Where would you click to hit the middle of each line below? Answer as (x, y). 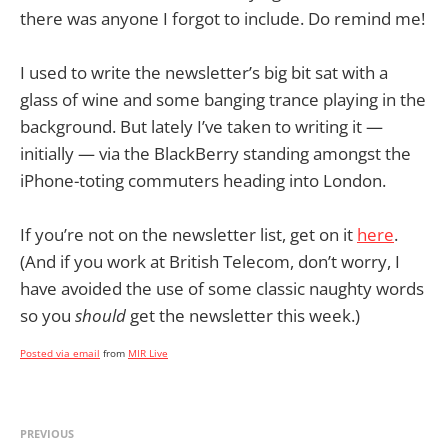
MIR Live (148, 353)
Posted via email (60, 353)
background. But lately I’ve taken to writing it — (201, 127)
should (100, 316)
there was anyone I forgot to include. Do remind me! (222, 18)
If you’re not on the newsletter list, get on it (188, 235)
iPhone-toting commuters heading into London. (203, 181)
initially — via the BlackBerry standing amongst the (215, 154)
